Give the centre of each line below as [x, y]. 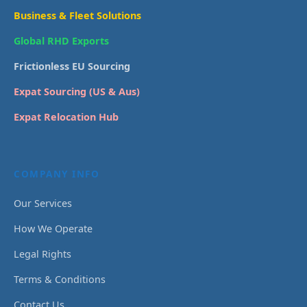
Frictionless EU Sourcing [72, 66]
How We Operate [53, 229]
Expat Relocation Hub [66, 117]
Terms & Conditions [60, 280]
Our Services [43, 204]
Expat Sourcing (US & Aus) [77, 92]
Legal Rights [42, 254]
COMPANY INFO [57, 174]
